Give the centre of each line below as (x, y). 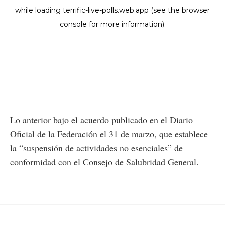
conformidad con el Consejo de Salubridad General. (104, 161)
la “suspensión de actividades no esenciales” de (96, 147)
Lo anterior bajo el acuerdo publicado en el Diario (101, 119)
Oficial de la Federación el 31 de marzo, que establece (109, 133)
